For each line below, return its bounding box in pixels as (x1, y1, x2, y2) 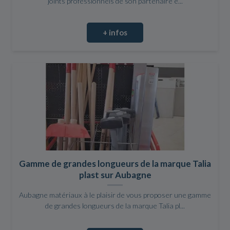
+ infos (103, 28, 127, 37)
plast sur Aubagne (79, 169, 151, 181)
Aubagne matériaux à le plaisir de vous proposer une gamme (19, 190, 211, 200)
